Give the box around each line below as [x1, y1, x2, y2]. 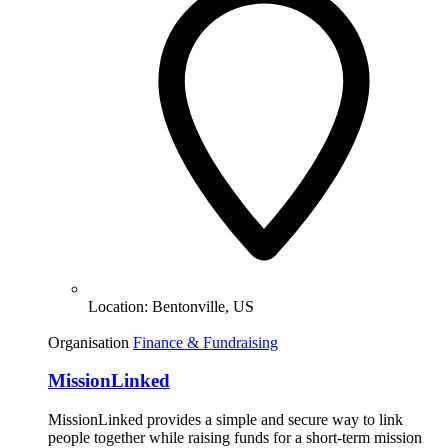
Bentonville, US [152, 297, 254, 315]
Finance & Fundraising [133, 333, 278, 351]
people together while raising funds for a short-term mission [48, 428, 422, 446]
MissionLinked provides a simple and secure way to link [48, 410, 403, 428]
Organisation [48, 333, 129, 351]
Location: [88, 297, 152, 315]
